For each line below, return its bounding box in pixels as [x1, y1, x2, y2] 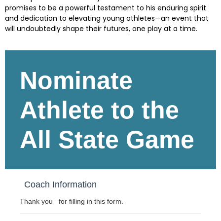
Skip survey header [5, 51, 68, 60]
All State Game [20, 125, 194, 153]
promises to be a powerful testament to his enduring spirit [5, 3, 206, 13]
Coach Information [24, 179, 97, 189]
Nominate [20, 66, 133, 94]
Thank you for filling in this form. [20, 197, 123, 205]
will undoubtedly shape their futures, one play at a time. [5, 24, 197, 34]
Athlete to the [20, 96, 179, 124]
